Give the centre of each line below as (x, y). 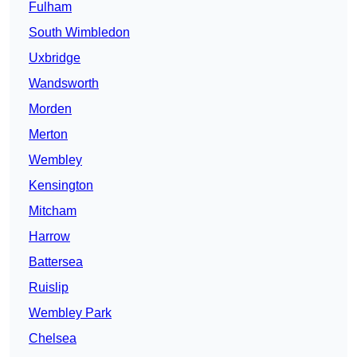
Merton (48, 135)
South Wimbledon (79, 33)
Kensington (61, 186)
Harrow (49, 237)
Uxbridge (55, 58)
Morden (50, 109)
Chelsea (53, 339)
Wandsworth (64, 84)
